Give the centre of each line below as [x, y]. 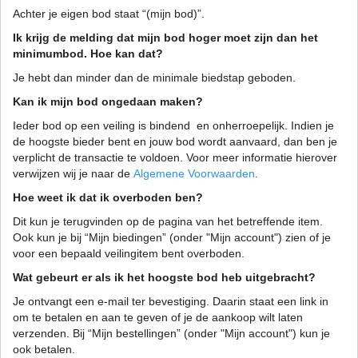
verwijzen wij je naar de [73, 174]
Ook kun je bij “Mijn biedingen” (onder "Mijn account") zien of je [172, 238]
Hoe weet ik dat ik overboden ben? [108, 198]
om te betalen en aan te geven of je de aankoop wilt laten [158, 318]
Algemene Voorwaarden [194, 174]
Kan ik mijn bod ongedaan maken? [108, 102]
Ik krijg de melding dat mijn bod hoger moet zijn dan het [165, 38]
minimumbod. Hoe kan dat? [88, 54]
